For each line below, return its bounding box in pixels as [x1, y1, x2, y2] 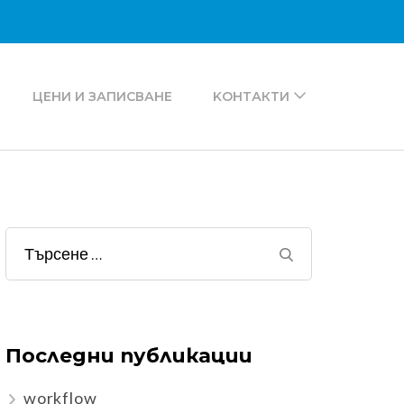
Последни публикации [5, 344, 252, 369]
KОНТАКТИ [213, 88, 289, 106]
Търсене [23, 243, 95, 266]
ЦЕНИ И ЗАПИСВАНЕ [32, 88, 172, 106]
